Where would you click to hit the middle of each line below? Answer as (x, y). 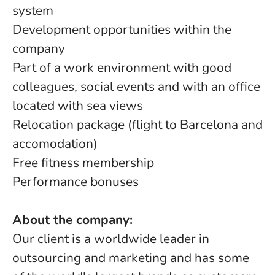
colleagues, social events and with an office (136, 87)
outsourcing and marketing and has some (131, 258)
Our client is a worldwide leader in (111, 239)
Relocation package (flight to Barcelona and (137, 125)
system (33, 10)
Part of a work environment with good (122, 68)
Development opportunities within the (122, 29)
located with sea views (78, 106)
